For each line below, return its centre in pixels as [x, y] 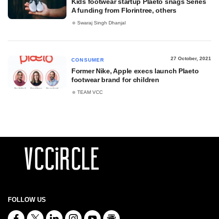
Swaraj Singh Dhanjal [101, 23]
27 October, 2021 [191, 58]
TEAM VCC [90, 92]
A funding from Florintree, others [124, 10]
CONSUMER [88, 60]
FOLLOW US [27, 200]
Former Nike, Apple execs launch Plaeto [135, 71]
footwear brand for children [115, 80]
